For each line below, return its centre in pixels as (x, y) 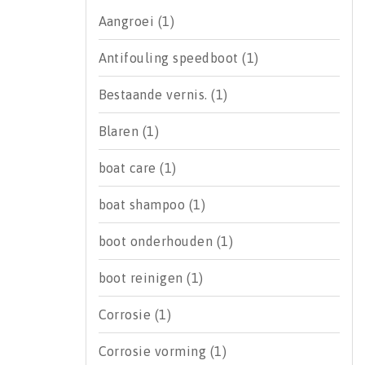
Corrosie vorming (154, 351)
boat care (129, 168)
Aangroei (128, 21)
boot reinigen (143, 278)
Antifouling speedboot (170, 58)
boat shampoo (143, 204)
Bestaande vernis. (155, 95)
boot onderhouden (157, 241)
